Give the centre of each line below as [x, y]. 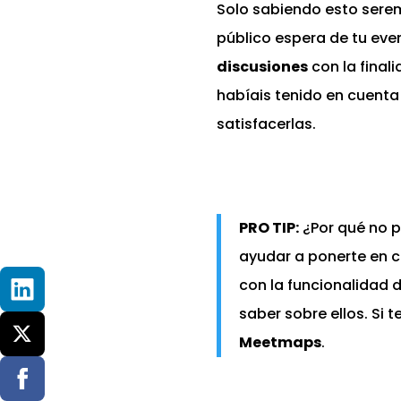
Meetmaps [280, 343]
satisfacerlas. [266, 124]
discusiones [262, 67]
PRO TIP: [269, 228]
